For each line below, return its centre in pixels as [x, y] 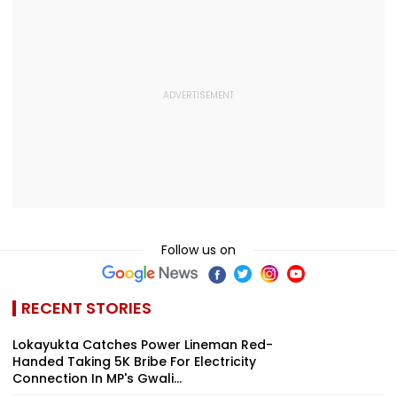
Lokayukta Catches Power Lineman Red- [143, 344]
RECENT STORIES [86, 307]
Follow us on [198, 249]
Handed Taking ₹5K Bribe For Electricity [134, 361]
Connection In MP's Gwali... [97, 378]
